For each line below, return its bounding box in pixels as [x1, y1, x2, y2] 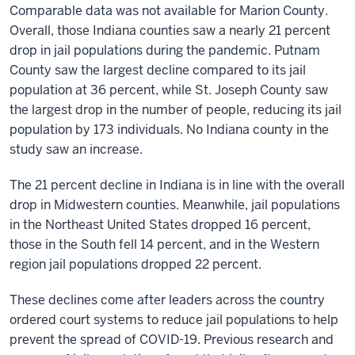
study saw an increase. [10, 140, 143, 158]
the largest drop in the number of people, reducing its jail [10, 101, 342, 118]
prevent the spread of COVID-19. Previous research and [10, 330, 334, 348]
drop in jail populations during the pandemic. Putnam [10, 41, 320, 59]
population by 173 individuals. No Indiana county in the [10, 120, 329, 138]
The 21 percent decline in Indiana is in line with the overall [10, 176, 345, 193]
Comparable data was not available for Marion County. [10, 2, 328, 19]
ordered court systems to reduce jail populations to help [10, 311, 338, 328]
